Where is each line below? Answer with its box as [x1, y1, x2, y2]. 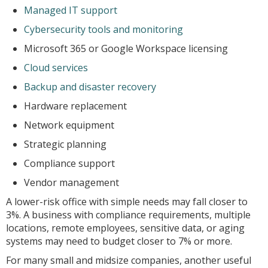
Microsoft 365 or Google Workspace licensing [24, 42, 228, 55]
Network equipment [24, 118, 114, 132]
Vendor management [24, 176, 119, 189]
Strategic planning [24, 138, 106, 151]
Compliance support [24, 157, 115, 170]
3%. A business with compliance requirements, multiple [6, 208, 251, 221]
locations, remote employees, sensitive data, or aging [6, 221, 245, 234]
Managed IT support [24, 4, 117, 17]
